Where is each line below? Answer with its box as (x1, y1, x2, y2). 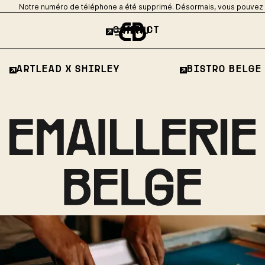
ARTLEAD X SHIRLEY (17, 66, 120, 75)
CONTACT (112, 27, 160, 35)
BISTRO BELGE (187, 66, 262, 75)
